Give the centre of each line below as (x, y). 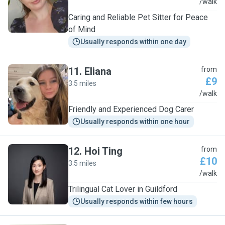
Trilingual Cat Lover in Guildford (123, 189)
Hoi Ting (103, 151)
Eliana (98, 71)
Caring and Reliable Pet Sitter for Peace (138, 17)
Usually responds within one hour (135, 122)
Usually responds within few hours (137, 201)
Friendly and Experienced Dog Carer (131, 109)
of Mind (82, 29)
